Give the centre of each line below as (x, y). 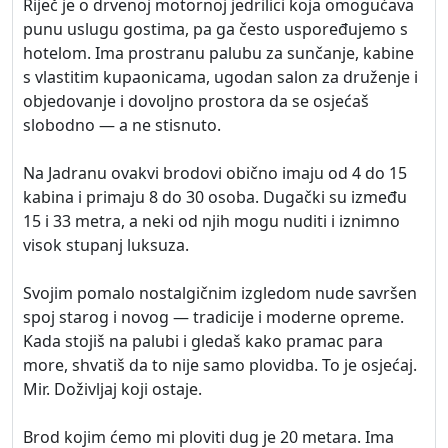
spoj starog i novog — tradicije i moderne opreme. (213, 317)
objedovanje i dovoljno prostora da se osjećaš (196, 101)
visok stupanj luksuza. (106, 245)
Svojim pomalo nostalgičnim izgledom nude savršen (220, 293)
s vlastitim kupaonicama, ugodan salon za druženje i (220, 77)
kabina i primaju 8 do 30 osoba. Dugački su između (215, 197)
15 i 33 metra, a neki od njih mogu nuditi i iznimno (211, 221)
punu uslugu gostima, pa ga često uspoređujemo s (215, 29)
